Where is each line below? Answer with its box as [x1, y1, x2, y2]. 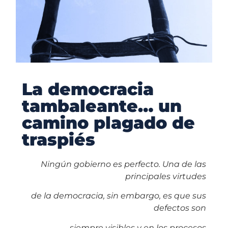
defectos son [154, 203, 207, 213]
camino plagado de [21, 112, 195, 133]
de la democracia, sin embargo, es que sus [31, 191, 207, 201]
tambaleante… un [21, 95, 182, 116]
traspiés [21, 129, 95, 150]
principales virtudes [125, 171, 207, 181]
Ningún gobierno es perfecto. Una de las [41, 159, 207, 169]
